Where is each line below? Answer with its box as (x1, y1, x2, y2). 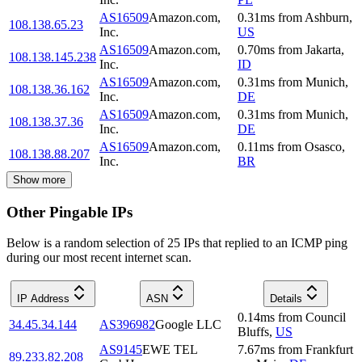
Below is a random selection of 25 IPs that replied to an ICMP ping (6, 236, 347, 250)
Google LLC (155, 318, 221, 332)
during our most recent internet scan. (6, 250, 192, 265)
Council (305, 310, 346, 325)
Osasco (305, 139, 342, 154)
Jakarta (305, 42, 341, 57)
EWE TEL (142, 343, 197, 357)
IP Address (16, 293, 69, 305)
